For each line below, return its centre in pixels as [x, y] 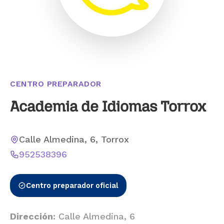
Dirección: [33, 216]
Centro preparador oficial [72, 185]
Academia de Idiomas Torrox [108, 106]
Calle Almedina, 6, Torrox [74, 139]
